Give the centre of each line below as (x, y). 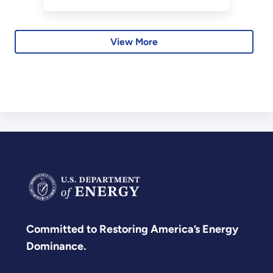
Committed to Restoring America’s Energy (132, 229)
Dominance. (56, 246)
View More (134, 42)
